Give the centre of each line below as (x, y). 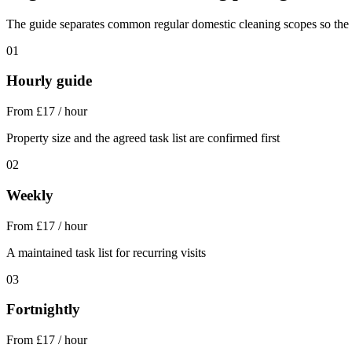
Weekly (30, 195)
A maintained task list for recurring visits (106, 252)
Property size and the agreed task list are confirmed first (143, 138)
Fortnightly (43, 310)
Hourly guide (49, 81)
